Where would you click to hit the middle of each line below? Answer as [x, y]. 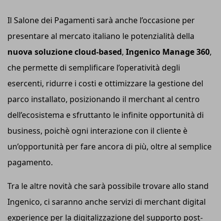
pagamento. [30, 162]
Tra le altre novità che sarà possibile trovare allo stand [108, 186]
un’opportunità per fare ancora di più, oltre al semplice [110, 146]
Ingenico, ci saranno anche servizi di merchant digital [107, 202]
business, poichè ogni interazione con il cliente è [97, 130]
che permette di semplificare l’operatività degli [94, 67]
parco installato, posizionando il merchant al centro [104, 99]
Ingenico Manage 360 [168, 52]
